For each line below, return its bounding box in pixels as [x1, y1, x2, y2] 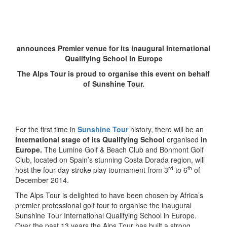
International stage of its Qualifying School [15, 134, 167, 144]
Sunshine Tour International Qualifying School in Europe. [15, 210, 197, 220]
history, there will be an [128, 124, 204, 134]
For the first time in [15, 124, 78, 134]
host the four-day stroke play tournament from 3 [15, 165, 168, 175]
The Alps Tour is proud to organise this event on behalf [17, 68, 210, 79]
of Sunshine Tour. [83, 79, 144, 89]
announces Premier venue [17, 43, 109, 53]
